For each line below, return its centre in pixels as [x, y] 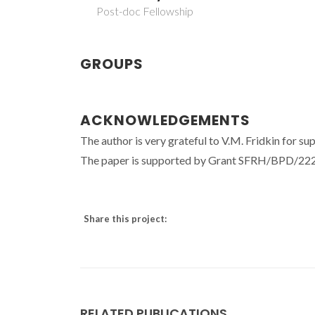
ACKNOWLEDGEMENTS [165, 120]
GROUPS [112, 64]
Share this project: [125, 218]
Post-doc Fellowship [145, 11]
